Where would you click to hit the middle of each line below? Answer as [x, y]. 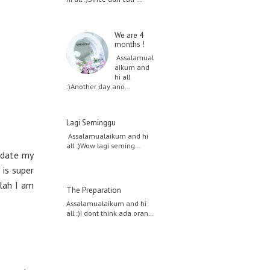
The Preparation [94, 190]
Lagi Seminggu [91, 123]
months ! [130, 44]
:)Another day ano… [98, 86]
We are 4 [129, 35]
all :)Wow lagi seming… [103, 146]
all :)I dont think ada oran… [110, 213]
